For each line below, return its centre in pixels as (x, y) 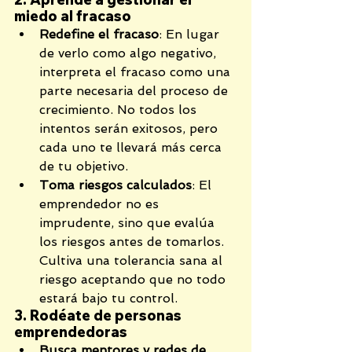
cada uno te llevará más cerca (132, 148)
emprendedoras (71, 332)
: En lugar (191, 35)
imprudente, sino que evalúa (129, 223)
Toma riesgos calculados (115, 185)
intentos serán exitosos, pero (130, 129)
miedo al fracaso (73, 16)
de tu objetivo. (84, 167)
